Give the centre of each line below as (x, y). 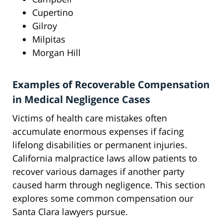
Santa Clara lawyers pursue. (70, 212)
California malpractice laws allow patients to (105, 158)
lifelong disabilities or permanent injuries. (100, 145)
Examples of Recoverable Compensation (111, 85)
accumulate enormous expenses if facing (98, 132)
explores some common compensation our (103, 198)
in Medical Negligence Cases (81, 100)
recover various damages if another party (98, 172)
